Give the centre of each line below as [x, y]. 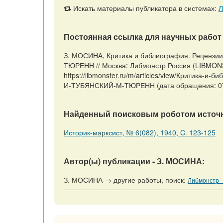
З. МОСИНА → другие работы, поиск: [126, 180]
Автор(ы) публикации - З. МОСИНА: [134, 161]
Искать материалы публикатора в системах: [145, 8]
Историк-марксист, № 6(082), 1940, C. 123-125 [140, 132]
